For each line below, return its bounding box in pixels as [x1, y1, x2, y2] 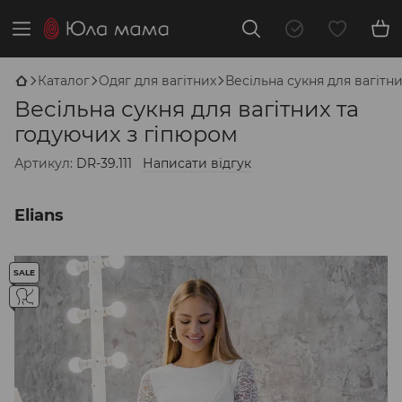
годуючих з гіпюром [14, 121, 238, 147]
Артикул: [14, 155, 73, 171]
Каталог [38, 73, 90, 89]
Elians [14, 205, 64, 225]
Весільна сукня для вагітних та [14, 96, 359, 122]
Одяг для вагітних [99, 73, 216, 89]
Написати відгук [143, 155, 251, 171]
